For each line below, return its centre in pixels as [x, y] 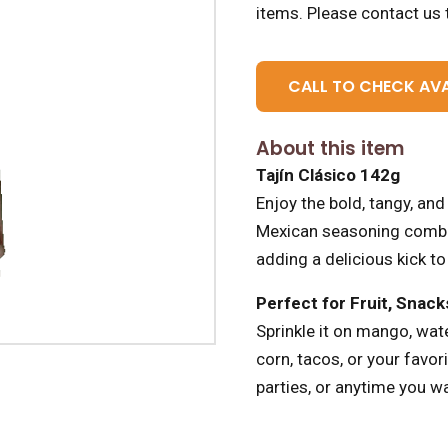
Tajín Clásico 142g [328, 174]
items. [279, 13]
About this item [330, 148]
